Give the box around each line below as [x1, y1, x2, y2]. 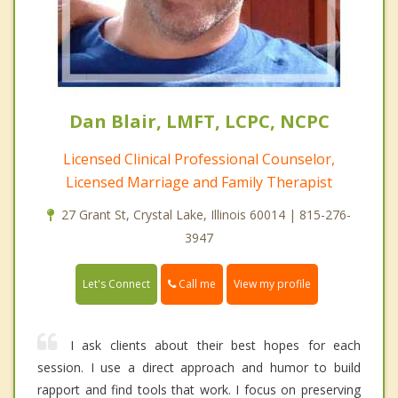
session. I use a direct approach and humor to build [37, 359, 361, 377]
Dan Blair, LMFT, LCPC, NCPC [68, 109, 330, 134]
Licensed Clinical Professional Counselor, [63, 149, 335, 170]
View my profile [234, 276, 311, 292]
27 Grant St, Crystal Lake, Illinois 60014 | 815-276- [61, 206, 351, 224]
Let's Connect [83, 276, 150, 292]
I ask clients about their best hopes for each [70, 337, 361, 354]
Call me [176, 276, 216, 292]
